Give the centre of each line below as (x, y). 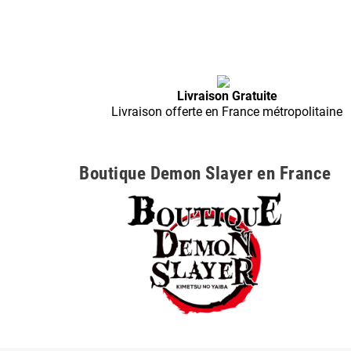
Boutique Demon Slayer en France (205, 174)
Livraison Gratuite (227, 96)
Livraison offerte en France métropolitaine (227, 112)
